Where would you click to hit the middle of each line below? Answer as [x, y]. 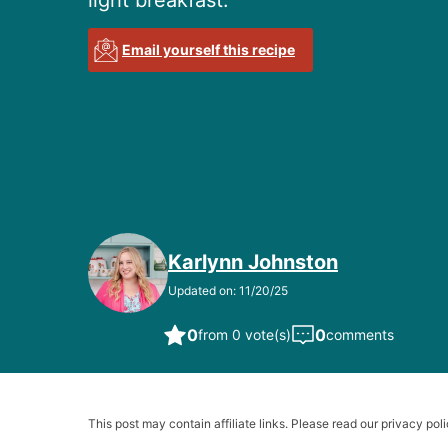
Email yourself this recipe [208, 50]
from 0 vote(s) [245, 335]
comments [360, 335]
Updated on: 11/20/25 [228, 291]
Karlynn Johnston [253, 262]
